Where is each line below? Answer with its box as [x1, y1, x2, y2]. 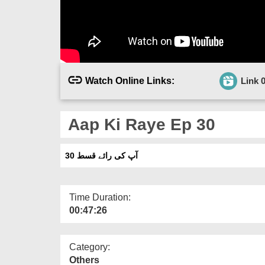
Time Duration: [69, 192, 131, 202]
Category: [69, 241, 110, 252]
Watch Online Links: [85, 75, 174, 86]
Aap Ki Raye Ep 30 [63, 115, 215, 134]
